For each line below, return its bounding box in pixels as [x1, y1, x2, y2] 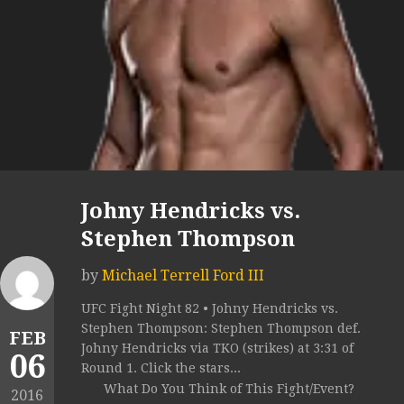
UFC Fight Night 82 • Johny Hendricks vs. [81, 301, 338, 317]
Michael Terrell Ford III [102, 267, 264, 285]
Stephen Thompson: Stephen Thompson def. [81, 321, 361, 336]
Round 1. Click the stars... [81, 361, 241, 376]
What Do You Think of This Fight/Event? [104, 381, 354, 397]
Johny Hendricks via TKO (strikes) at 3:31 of [81, 341, 353, 356]
